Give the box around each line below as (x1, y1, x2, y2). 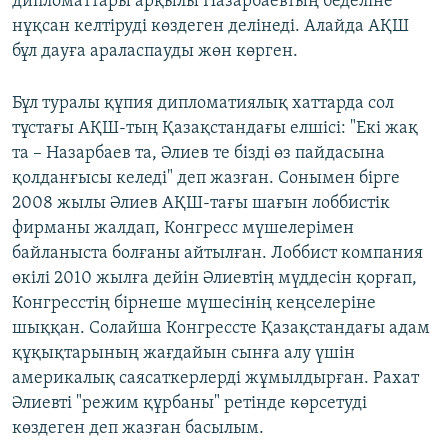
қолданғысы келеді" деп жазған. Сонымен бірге (12, 169, 400, 189)
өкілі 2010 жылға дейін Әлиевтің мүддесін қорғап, (12, 269, 417, 289)
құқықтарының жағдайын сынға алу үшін (12, 344, 355, 364)
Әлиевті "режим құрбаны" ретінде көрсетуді (12, 394, 367, 414)
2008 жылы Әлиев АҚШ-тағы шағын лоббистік (12, 194, 390, 214)
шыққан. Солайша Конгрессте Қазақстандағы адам (12, 319, 430, 339)
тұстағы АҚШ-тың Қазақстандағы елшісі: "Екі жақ (12, 119, 418, 139)
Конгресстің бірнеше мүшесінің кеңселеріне (12, 294, 376, 314)
